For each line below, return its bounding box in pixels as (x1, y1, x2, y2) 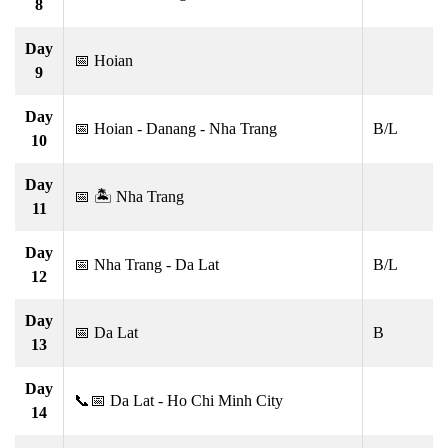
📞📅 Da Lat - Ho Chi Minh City (74, 391, 283, 409)
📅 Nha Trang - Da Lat (74, 255, 219, 273)
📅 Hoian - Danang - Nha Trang (74, 119, 277, 137)
